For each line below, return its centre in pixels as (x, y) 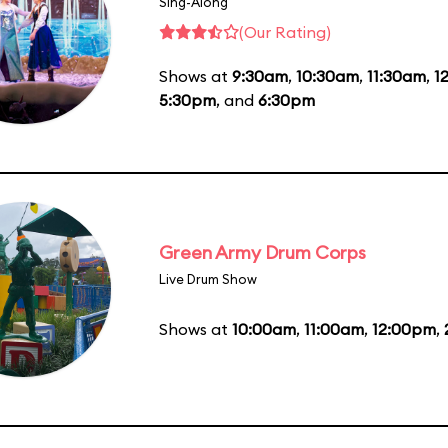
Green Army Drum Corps (262, 252)
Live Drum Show (208, 278)
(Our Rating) (285, 31)
